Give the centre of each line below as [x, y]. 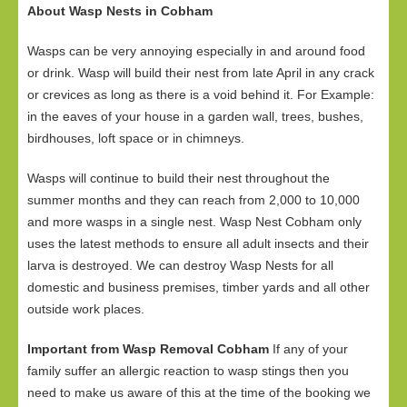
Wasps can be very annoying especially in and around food [196, 51]
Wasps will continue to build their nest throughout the [179, 178]
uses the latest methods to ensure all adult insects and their [198, 243]
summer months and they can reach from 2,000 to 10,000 [194, 200]
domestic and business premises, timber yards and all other [199, 287]
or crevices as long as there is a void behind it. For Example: [201, 94]
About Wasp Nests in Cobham [120, 11]
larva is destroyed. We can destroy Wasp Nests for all [180, 265]
